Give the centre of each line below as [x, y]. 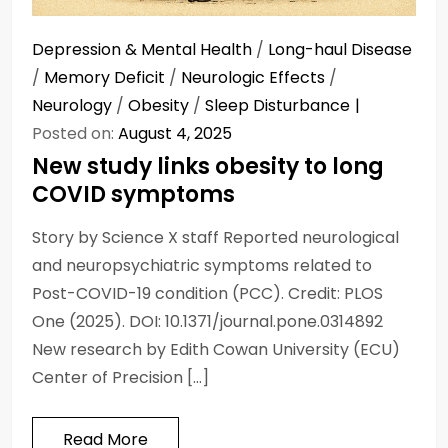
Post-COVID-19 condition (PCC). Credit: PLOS [207, 293]
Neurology [72, 105]
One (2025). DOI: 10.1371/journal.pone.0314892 [207, 321]
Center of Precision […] [120, 377]
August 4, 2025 [175, 133]
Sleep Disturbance [277, 105]
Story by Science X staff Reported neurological [215, 237]
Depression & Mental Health [142, 49]
